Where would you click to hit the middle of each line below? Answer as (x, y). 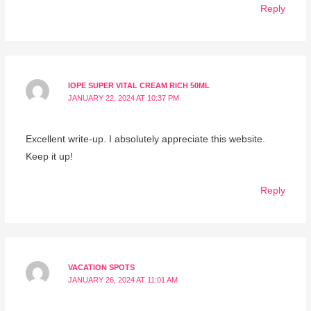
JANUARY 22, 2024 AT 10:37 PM (124, 98)
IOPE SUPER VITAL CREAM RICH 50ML (139, 85)
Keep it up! (49, 157)
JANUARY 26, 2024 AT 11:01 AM (123, 280)
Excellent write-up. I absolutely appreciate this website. (145, 140)
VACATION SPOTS (102, 268)
